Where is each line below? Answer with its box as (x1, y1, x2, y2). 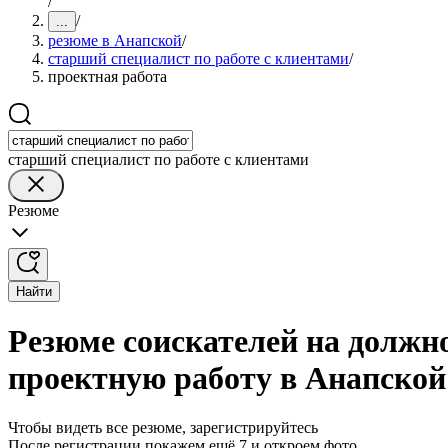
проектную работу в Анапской (8, 360, 446, 397)
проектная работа (48, 68, 167, 85)
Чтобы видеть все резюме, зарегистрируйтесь (8, 418, 318, 436)
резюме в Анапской (48, 32, 182, 49)
